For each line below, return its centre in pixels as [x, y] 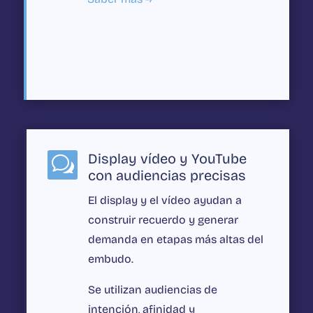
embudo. [110, 259]
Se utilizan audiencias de [152, 290]
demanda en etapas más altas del [175, 240]
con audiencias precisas [167, 176]
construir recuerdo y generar [163, 220]
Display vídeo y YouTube [167, 159]
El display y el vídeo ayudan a [165, 201]
